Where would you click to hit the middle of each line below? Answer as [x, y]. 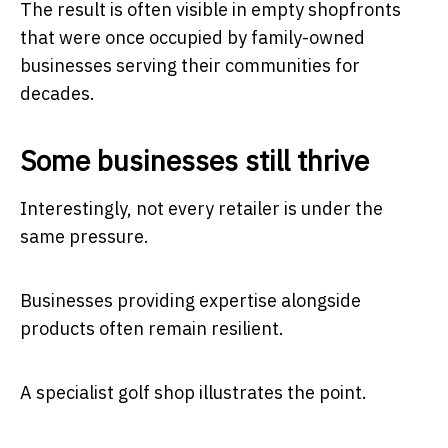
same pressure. [84, 236]
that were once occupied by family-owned [192, 37]
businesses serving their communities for [190, 65]
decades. [57, 93]
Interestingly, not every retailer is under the [201, 208]
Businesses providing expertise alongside [190, 300]
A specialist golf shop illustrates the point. [193, 392]
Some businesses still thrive [194, 160]
